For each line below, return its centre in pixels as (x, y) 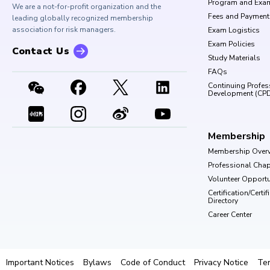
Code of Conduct (153, 262)
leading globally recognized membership (83, 18)
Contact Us (41, 51)
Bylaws (97, 262)
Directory (223, 200)
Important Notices (40, 262)
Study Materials (234, 58)
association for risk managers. (64, 29)
